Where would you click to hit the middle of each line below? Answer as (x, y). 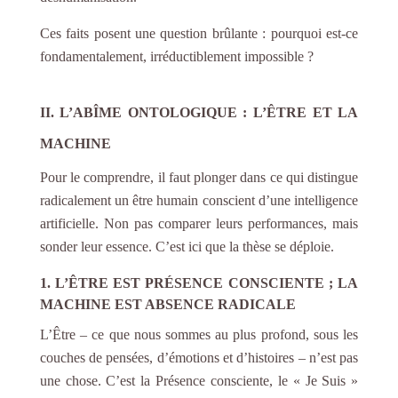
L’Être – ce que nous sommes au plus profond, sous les (199, 334)
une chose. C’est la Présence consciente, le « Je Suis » (199, 380)
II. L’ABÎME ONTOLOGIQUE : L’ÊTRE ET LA (199, 112)
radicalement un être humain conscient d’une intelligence (199, 200)
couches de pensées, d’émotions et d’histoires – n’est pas (199, 357)
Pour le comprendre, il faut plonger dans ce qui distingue (199, 177)
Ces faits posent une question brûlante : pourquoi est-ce (199, 33)
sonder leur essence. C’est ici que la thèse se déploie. (187, 246)
